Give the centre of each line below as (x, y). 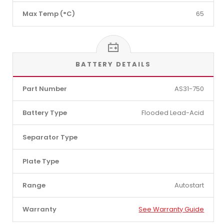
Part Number (44, 88)
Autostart (189, 185)
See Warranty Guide (171, 209)
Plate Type (40, 161)
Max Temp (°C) (48, 14)
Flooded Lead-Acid (173, 113)
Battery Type (44, 113)
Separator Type (50, 137)
